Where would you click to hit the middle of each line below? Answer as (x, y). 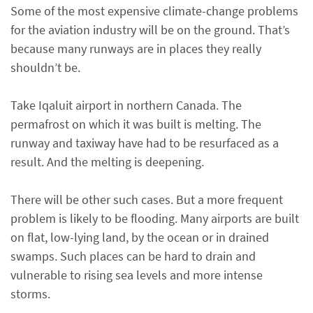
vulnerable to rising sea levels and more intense (137, 275)
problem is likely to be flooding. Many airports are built (155, 218)
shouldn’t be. (45, 67)
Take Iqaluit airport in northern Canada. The (126, 105)
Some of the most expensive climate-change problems (154, 11)
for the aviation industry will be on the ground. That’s (150, 30)
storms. (30, 294)
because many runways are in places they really (136, 49)
